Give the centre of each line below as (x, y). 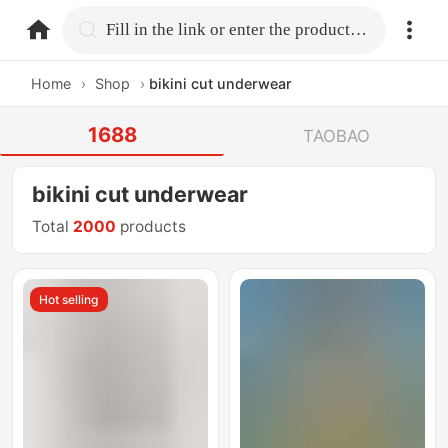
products (151, 227)
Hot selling (69, 299)
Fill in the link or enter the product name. (359, 29)
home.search (157, 28)
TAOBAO (336, 135)
